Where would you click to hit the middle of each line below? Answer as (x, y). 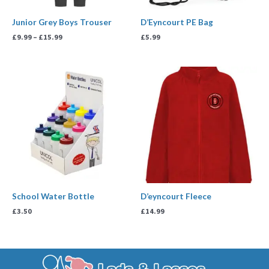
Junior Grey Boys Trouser (62, 22)
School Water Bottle (53, 196)
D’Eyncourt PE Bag (177, 22)
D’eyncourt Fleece (176, 196)
